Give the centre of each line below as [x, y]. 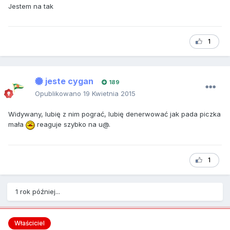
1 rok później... [38, 192]
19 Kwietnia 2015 [109, 94]
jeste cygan [68, 81]
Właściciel [30, 223]
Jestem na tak [31, 6]
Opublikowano [59, 94]
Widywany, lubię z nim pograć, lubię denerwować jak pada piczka [114, 114]
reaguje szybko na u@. [73, 124]
